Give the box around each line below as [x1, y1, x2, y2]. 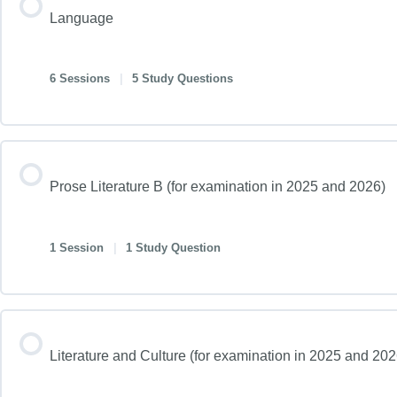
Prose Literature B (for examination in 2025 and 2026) [50, 179, 385, 195]
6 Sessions [50, 72, 113, 86]
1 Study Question [126, 240, 222, 254]
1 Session [50, 240, 107, 254]
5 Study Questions [132, 72, 234, 86]
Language [50, 10, 113, 26]
